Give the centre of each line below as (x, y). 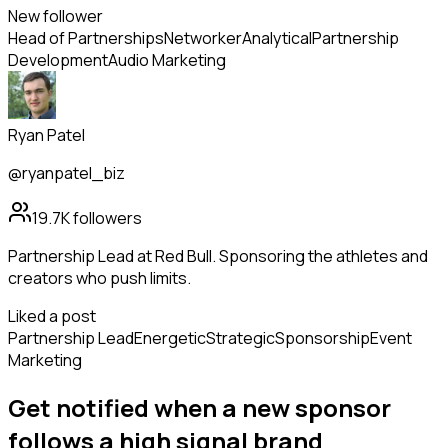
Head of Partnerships (86, 38)
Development (58, 60)
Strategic (240, 338)
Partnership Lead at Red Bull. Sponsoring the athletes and (218, 256)
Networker (203, 38)
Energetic (170, 338)
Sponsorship (322, 338)
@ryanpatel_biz (66, 173)
